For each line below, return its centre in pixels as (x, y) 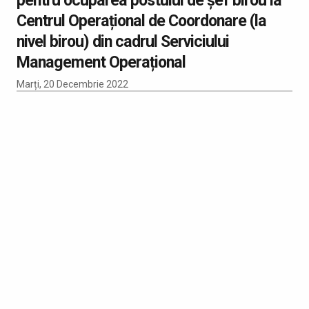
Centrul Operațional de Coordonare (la (141, 20)
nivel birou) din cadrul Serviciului (123, 41)
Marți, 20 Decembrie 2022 (72, 84)
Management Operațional (101, 62)
